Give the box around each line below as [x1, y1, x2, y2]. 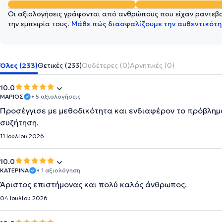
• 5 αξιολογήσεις [31, 93, 81, 100]
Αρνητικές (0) [130, 61, 174, 70]
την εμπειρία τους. [8, 19, 71, 28]
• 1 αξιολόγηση [37, 166, 80, 174]
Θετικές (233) [38, 61, 82, 70]
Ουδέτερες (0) [82, 61, 130, 70]
